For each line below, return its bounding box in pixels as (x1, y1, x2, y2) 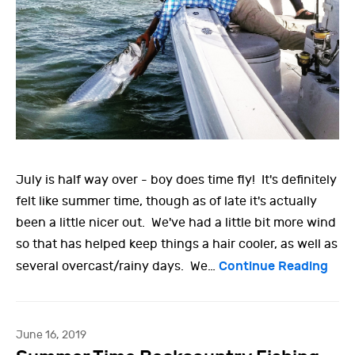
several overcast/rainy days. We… (16, 258, 219, 273)
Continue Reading (219, 258, 328, 273)
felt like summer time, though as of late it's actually (16, 193, 317, 208)
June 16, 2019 (16, 327, 86, 342)
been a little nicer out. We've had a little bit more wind (16, 215, 336, 230)
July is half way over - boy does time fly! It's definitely (16, 172, 337, 187)
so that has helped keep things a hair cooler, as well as (16, 236, 338, 251)
